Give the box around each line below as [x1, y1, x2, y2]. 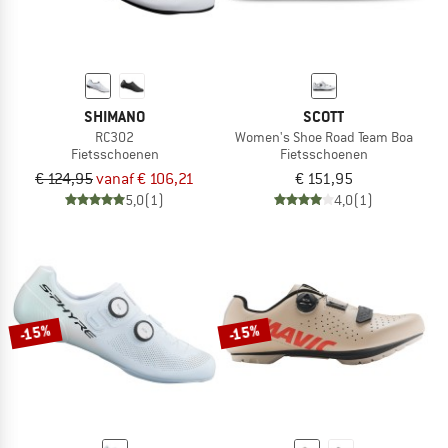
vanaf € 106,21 [96, 169, 194, 190]
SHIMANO [84, 106, 145, 128]
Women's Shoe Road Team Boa [234, 128, 413, 147]
